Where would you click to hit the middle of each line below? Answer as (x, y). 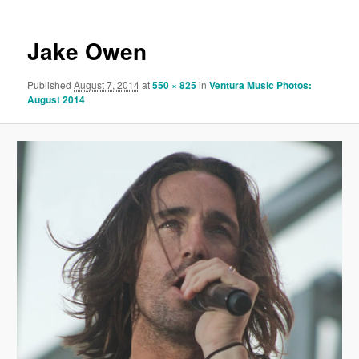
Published (51, 84)
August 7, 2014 (107, 84)
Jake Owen (87, 51)
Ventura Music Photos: (261, 85)
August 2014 (56, 99)
